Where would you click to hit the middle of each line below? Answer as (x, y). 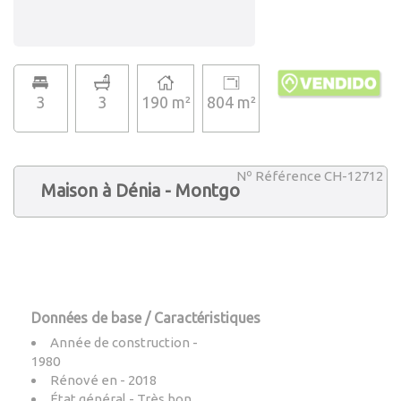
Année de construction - (124, 342)
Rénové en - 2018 (103, 380)
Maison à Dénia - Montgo (141, 190)
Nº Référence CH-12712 (310, 176)
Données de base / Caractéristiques (146, 318)
